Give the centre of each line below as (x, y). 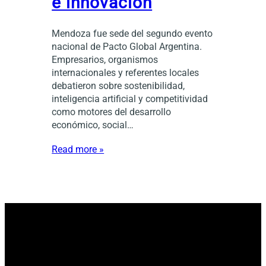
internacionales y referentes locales (126, 72)
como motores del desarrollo (112, 112)
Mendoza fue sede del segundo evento (132, 33)
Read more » (78, 149)
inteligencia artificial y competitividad (130, 99)
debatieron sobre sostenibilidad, (118, 85)
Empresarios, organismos (105, 59)
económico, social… (93, 125)
